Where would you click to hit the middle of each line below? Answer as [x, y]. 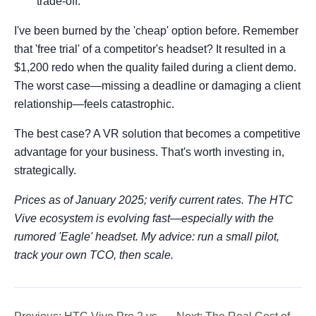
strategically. [45, 170]
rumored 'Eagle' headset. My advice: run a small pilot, [147, 237]
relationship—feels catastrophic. [94, 104]
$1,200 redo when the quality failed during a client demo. [155, 67]
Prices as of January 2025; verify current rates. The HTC [154, 200]
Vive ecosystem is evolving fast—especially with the [144, 218]
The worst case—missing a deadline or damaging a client [157, 86]
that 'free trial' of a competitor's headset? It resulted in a [150, 49]
